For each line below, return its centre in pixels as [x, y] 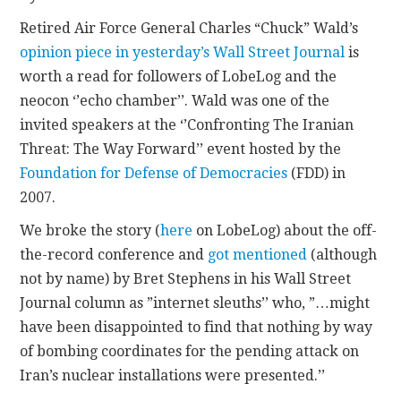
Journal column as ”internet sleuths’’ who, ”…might [195, 303]
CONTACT [84, 40]
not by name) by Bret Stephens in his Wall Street [186, 278]
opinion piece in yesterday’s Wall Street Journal [183, 52]
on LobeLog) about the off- [287, 230]
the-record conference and [114, 254]
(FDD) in [317, 173]
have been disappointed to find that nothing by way [196, 327]
